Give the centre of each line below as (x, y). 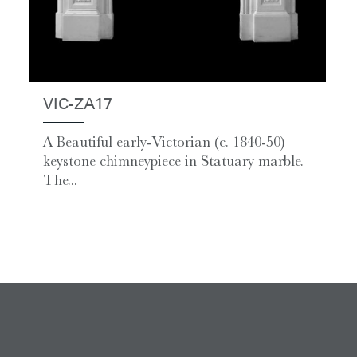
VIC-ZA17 (78, 106)
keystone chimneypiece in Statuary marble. (174, 161)
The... (61, 180)
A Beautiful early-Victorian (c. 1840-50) (164, 142)
